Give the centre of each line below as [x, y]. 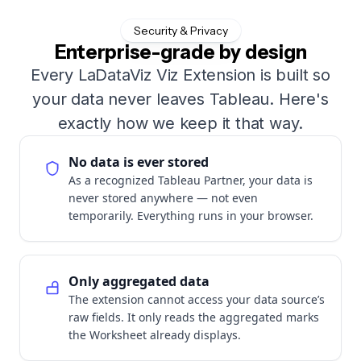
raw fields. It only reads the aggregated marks [194, 317]
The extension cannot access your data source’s [197, 299]
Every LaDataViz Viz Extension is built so [180, 75]
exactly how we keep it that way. [180, 123]
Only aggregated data [139, 281]
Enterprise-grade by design [180, 52]
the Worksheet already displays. [155, 334]
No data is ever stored [139, 162]
